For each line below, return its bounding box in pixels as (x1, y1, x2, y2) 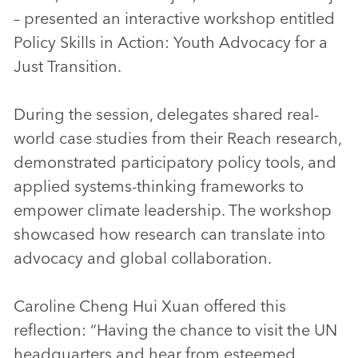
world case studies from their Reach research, (14, 127, 341, 148)
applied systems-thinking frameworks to (14, 175, 304, 196)
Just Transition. (14, 55, 121, 76)
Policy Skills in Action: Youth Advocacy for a (14, 31, 328, 52)
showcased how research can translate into (14, 223, 325, 244)
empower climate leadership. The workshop (14, 199, 332, 220)
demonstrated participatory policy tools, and (14, 151, 336, 172)
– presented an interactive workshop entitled (14, 7, 335, 28)
